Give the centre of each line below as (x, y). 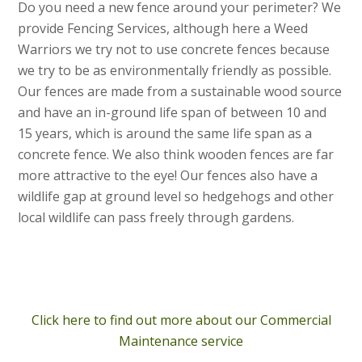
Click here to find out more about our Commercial (181, 320)
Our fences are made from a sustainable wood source (180, 91)
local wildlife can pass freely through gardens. (156, 217)
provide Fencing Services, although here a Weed (163, 28)
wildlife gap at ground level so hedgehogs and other (176, 196)
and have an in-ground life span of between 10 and (173, 112)
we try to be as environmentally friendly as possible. (175, 70)
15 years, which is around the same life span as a (165, 133)
